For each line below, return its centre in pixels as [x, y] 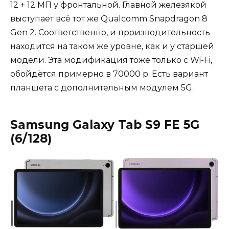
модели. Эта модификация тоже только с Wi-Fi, [111, 60]
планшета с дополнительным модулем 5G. [103, 88]
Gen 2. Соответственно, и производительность [110, 33]
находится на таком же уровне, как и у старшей [112, 47]
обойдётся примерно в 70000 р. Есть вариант [109, 74]
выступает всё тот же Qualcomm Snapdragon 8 [109, 19]
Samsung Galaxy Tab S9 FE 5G [105, 125]
